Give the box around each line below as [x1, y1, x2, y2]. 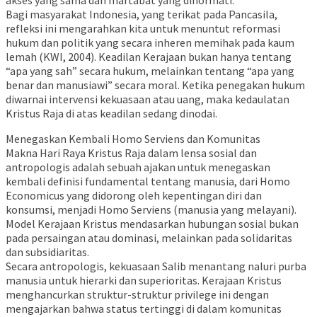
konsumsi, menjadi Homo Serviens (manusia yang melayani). [6, 202, 296, 217]
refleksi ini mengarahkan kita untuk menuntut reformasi [6, 21, 280, 35]
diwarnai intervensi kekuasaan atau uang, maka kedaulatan [6, 91, 289, 106]
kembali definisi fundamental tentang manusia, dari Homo [6, 173, 290, 188]
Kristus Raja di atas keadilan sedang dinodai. [6, 105, 217, 120]
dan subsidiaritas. [6, 244, 89, 259]
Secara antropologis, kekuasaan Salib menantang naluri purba [6, 258, 306, 273]
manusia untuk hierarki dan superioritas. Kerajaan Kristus [6, 272, 282, 287]
